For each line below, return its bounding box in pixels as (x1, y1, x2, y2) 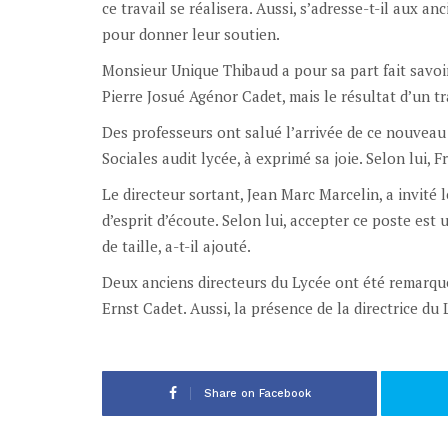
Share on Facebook (203, 386, 311, 400)
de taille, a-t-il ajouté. (102, 235, 251, 256)
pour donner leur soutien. (102, 23, 280, 44)
